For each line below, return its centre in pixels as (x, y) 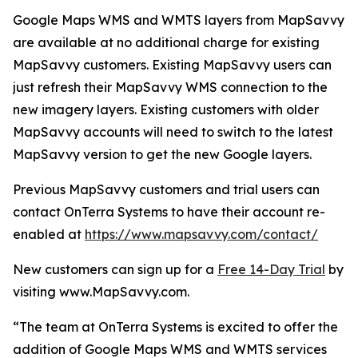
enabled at (49, 234)
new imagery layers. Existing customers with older (166, 109)
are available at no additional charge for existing (166, 42)
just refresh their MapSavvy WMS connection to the (170, 87)
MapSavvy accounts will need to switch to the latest (173, 132)
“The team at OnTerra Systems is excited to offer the (175, 327)
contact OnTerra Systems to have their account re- (169, 212)
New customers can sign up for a (115, 269)
